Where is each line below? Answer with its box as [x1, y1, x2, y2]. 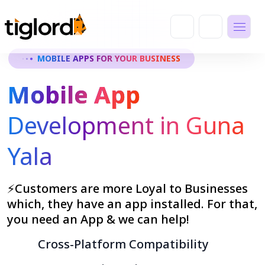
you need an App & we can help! [7, 211, 189, 227]
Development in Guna [7, 109, 245, 141]
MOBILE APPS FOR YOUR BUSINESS [37, 53, 180, 64]
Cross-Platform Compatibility [38, 236, 209, 252]
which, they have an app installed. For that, [7, 196, 257, 212]
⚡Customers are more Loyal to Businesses [7, 180, 248, 196]
